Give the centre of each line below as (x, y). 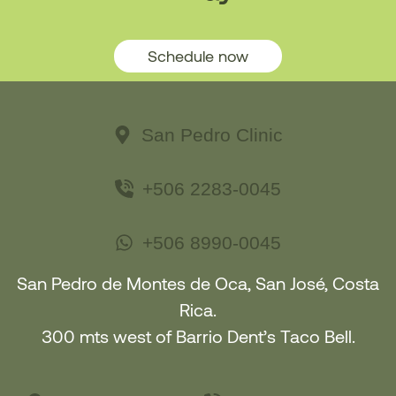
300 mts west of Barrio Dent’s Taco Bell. (198, 336)
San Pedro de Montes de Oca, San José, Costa (198, 283)
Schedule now (198, 56)
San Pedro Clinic (212, 135)
